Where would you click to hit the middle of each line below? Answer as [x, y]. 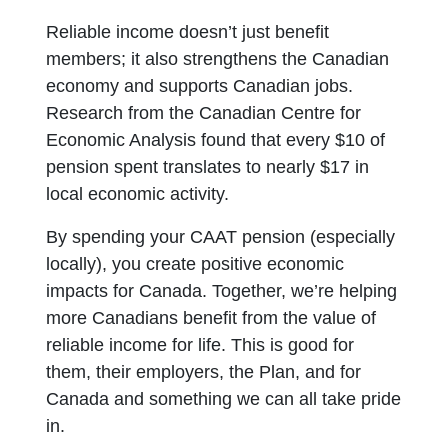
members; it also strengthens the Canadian [218, 59]
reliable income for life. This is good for [200, 345]
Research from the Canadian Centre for [204, 113]
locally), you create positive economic [195, 264]
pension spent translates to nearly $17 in [208, 167]
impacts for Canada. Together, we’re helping [222, 291]
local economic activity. [143, 194]
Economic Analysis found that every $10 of [216, 140]
